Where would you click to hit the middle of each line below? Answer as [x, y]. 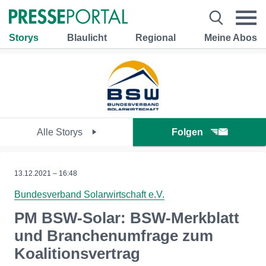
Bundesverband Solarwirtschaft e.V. [89, 194]
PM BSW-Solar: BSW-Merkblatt [127, 218]
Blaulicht [87, 37]
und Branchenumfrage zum [114, 236]
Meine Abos [231, 37]
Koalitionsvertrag [77, 254]
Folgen [187, 132]
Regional [156, 37]
